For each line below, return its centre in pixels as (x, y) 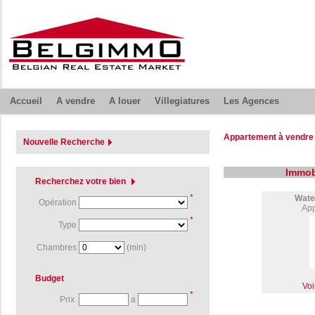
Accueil (26, 101)
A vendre (75, 101)
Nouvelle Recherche (64, 142)
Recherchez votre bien (81, 181)
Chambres (58, 247)
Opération (59, 202)
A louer (124, 101)
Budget (50, 278)
